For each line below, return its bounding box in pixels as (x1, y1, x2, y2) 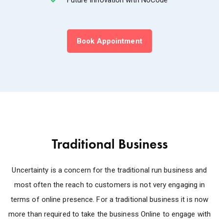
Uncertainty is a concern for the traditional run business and (12, 165, 207, 175)
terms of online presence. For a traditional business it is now (10, 195, 209, 204)
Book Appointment (77, 36, 142, 45)
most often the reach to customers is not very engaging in (14, 180, 205, 189)
